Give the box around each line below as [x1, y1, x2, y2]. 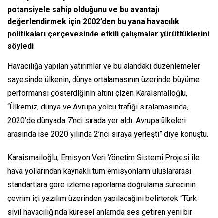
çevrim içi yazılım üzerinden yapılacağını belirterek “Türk [7, 194, 197, 203]
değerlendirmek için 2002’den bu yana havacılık [7, 17, 179, 27]
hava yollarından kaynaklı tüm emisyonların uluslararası [7, 166, 191, 176]
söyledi [7, 41, 34, 51]
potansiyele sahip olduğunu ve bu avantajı [7, 5, 159, 15]
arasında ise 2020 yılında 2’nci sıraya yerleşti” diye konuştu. [7, 129, 208, 139]
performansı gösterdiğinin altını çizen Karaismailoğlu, [7, 89, 187, 98]
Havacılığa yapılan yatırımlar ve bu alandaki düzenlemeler [7, 61, 200, 71]
